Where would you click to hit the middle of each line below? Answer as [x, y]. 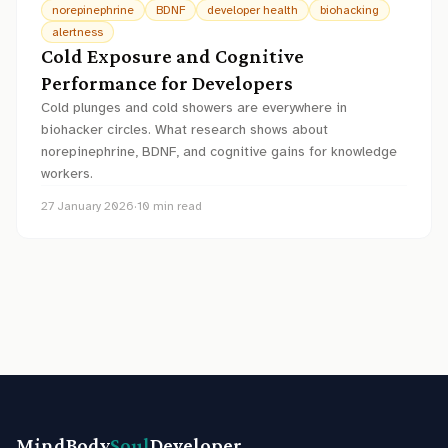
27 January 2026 [87, 206]
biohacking [349, 10]
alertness [77, 32]
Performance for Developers [167, 83]
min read [176, 206]
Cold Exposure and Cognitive [172, 56]
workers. [67, 173]
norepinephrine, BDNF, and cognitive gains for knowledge [219, 151]
